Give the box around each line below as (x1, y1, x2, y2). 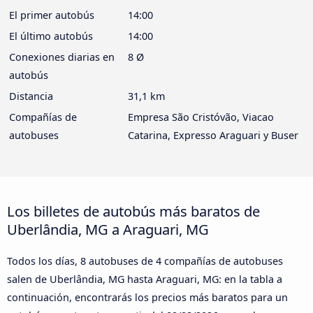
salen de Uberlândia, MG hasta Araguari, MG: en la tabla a (7, 272, 282, 286)
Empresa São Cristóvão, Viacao (128, 110, 274, 124)
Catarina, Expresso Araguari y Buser (128, 129, 298, 143)
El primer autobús (9, 8, 94, 22)
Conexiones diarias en (9, 50, 115, 64)
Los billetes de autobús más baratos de (7, 201, 260, 221)
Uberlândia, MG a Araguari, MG (7, 219, 209, 240)
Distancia (9, 89, 53, 103)
